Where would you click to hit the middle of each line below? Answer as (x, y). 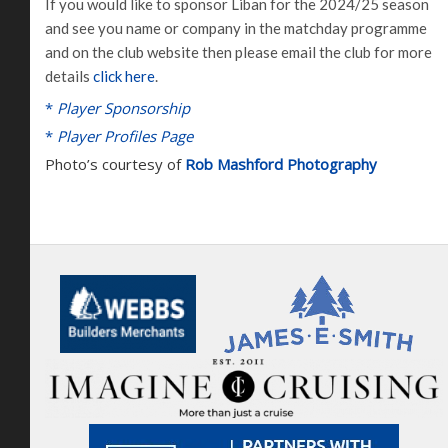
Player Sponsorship (123, 107)
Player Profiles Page (125, 135)
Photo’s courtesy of (115, 163)
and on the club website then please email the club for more (238, 51)
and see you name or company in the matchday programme (236, 27)
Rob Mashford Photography (281, 163)
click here (124, 75)
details (69, 75)
